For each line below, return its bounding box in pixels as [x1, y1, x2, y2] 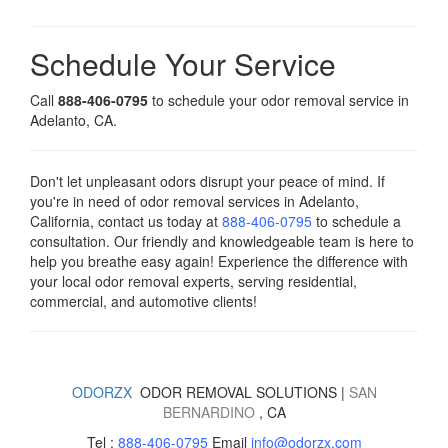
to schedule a [312, 211, 401, 232]
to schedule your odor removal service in [148, 90, 409, 111]
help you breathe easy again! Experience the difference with [30, 251, 408, 272]
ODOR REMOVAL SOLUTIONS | [131, 382, 349, 403]
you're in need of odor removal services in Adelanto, [30, 191, 359, 212]
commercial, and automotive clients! [30, 291, 257, 312]
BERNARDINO [162, 402, 255, 423]
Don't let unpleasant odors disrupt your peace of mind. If [30, 171, 385, 192]
